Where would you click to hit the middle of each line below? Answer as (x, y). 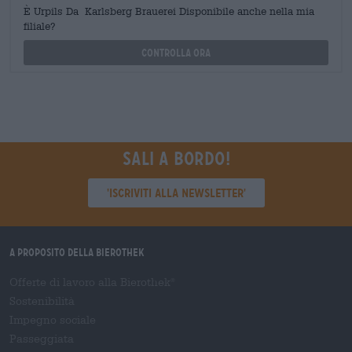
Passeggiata (42, 338)
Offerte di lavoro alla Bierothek (90, 282)
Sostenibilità (42, 301)
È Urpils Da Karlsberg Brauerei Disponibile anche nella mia (169, 11)
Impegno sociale (53, 319)
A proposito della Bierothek (77, 252)
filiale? (40, 26)
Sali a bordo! (176, 158)
